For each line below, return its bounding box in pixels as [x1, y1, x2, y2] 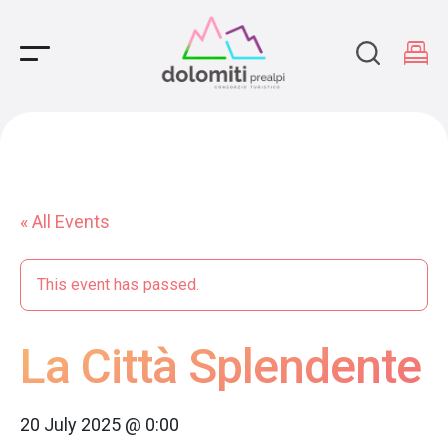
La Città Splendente [20, 338, 421, 395]
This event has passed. [37, 275, 199, 294]
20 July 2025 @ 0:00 [20, 414, 179, 435]
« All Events [20, 211, 110, 232]
